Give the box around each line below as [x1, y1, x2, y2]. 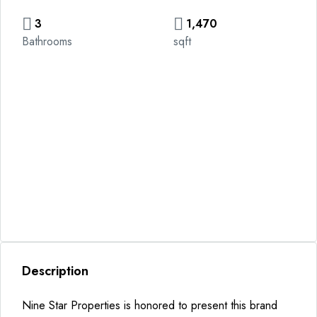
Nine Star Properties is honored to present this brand [22, 297, 277, 313]
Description [22, 262, 88, 280]
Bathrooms [22, 33, 72, 50]
